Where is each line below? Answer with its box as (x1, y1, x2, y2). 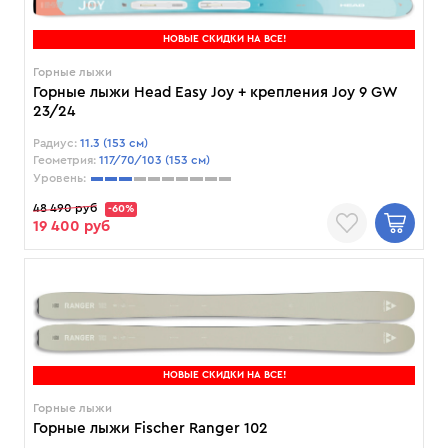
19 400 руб (33, 219, 110, 235)
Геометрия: (33, 154, 96, 167)
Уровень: (33, 172, 86, 185)
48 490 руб (33, 202, 97, 215)
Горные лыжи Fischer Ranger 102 (33, 421, 268, 437)
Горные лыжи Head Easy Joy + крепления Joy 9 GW (33, 85, 397, 101)
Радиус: (33, 137, 77, 150)
